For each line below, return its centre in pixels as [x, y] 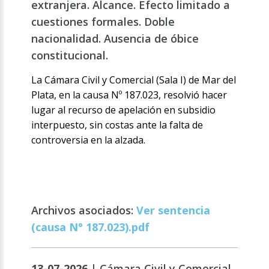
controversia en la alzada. [89, 140]
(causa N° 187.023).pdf [91, 227]
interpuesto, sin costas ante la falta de [117, 125]
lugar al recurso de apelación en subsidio [124, 110]
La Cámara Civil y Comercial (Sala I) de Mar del [134, 80]
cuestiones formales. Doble [103, 22]
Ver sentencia [174, 210]
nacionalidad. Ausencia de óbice [115, 39]
